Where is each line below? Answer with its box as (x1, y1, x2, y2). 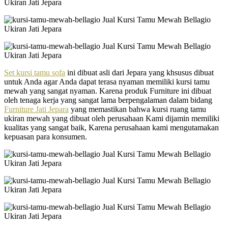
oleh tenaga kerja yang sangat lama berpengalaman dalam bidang (4, 95, 212, 104)
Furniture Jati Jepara (4, 104, 69, 113)
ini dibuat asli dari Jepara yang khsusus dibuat (65, 68, 214, 77)
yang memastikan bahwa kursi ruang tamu (69, 104, 206, 113)
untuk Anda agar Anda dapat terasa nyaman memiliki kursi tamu (4, 77, 210, 86)
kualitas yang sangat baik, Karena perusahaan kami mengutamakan (4, 123, 219, 132)
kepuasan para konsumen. (4, 132, 87, 141)
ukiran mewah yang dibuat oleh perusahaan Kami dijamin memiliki (4, 113, 219, 123)
